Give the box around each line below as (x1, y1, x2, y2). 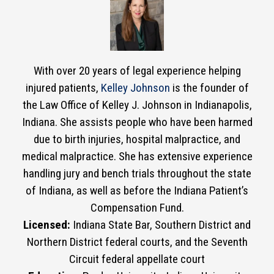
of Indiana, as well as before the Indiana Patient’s (26, 183, 248, 198)
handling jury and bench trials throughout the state (23, 166, 251, 180)
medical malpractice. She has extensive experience (21, 149, 253, 163)
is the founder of (169, 81, 249, 95)
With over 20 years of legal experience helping (33, 64, 241, 78)
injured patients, (25, 81, 101, 95)
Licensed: (23, 218, 70, 232)
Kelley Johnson (100, 81, 170, 95)
